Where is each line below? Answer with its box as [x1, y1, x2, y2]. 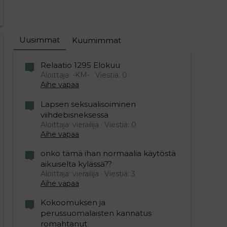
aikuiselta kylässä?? [41, 159, 112, 169]
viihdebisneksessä [41, 109, 108, 120]
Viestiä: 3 [104, 169, 135, 178]
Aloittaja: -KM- [41, 70, 90, 80]
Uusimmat [19, 35, 60, 45]
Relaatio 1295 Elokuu [41, 60, 120, 70]
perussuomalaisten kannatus [41, 208, 152, 218]
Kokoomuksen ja [41, 198, 105, 208]
